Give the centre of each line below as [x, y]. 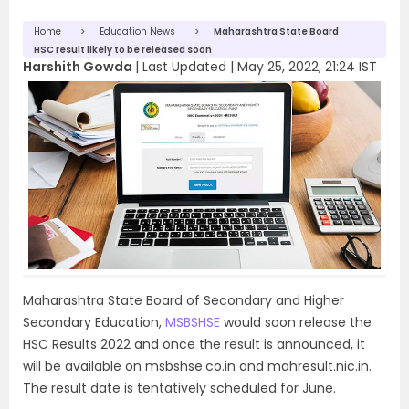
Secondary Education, [94, 322]
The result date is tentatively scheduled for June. [179, 388]
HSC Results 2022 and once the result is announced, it [194, 344]
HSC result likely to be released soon [123, 50]
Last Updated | [190, 67]
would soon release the [296, 322]
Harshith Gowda [78, 67]
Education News [137, 31]
